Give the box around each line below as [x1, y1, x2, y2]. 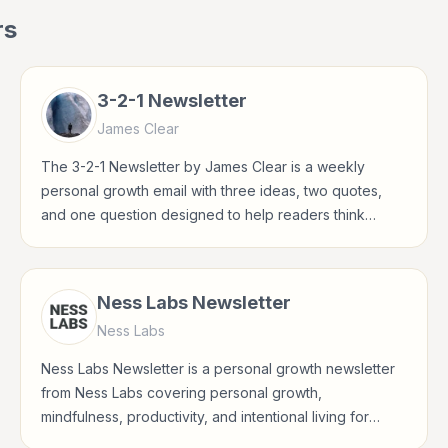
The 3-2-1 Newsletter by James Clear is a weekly [41, 158, 365, 175]
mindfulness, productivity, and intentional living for [41, 408, 369, 425]
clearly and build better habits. [41, 230, 240, 247]
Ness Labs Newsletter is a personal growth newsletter [41, 360, 395, 377]
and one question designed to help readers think [41, 206, 365, 223]
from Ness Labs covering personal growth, [41, 384, 322, 401]
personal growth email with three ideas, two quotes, [41, 182, 382, 199]
